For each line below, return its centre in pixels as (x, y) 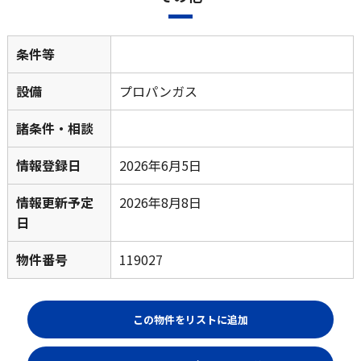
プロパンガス (158, 91)
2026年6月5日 (160, 165)
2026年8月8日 (160, 202)
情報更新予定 (54, 202)
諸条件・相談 (54, 128)
